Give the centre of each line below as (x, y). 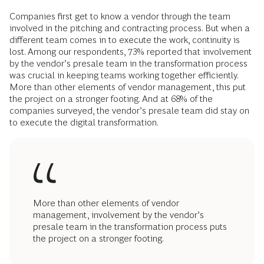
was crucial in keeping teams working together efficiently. (124, 75)
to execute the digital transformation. (84, 123)
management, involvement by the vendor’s (118, 215)
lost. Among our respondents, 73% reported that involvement (131, 52)
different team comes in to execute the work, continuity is (125, 40)
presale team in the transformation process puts (130, 227)
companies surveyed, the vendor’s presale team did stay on (129, 111)
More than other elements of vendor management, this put (128, 87)
